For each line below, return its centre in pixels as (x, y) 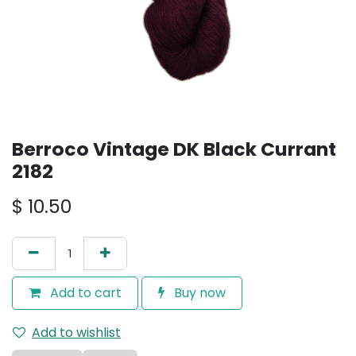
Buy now (198, 293)
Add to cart (84, 293)
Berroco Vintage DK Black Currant (174, 149)
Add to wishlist (76, 333)
